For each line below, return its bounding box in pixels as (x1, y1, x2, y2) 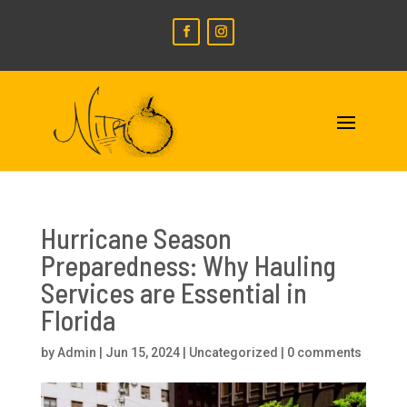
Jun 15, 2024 (104, 345, 180, 360)
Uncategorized (188, 345, 278, 360)
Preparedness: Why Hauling (40, 249, 336, 282)
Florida (40, 303, 115, 336)
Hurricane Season (40, 222, 232, 254)
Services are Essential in (40, 276, 307, 309)
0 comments (286, 345, 362, 360)
